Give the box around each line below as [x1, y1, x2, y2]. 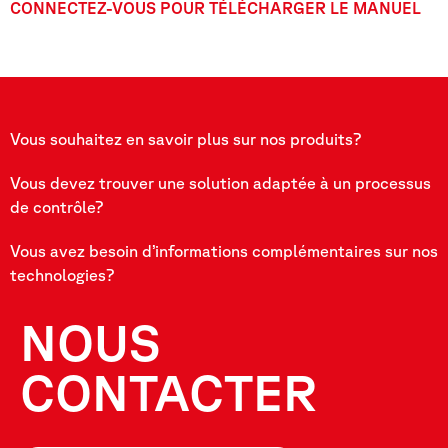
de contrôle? [10, 198, 103, 217]
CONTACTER [20, 363, 318, 422]
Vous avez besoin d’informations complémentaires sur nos [10, 242, 438, 261]
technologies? [10, 266, 114, 285]
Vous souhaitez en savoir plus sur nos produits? [10, 130, 361, 149]
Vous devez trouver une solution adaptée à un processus [10, 174, 431, 193]
